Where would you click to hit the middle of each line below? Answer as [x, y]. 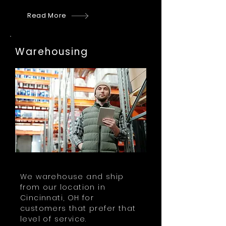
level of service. [53, 219]
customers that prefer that [78, 208]
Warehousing [52, 52]
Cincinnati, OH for [57, 198]
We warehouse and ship [72, 177]
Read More [47, 15]
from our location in [63, 187]
